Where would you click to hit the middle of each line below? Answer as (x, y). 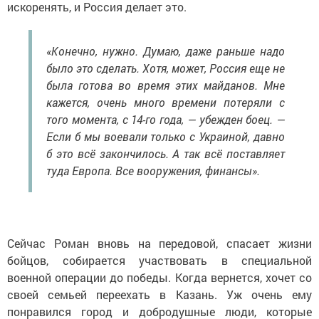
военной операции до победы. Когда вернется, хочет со (159, 277)
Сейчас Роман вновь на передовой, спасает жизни (159, 243)
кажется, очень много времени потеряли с (166, 102)
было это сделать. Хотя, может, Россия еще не (166, 68)
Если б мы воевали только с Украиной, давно (166, 136)
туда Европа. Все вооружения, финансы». (153, 170)
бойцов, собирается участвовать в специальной (159, 260)
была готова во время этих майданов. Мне (166, 85)
